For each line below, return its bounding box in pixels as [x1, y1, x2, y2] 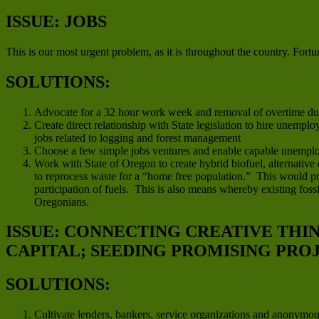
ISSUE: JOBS [6, 11, 107, 31]
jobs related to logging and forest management [34, 131, 241, 144]
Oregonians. [34, 195, 89, 208]
